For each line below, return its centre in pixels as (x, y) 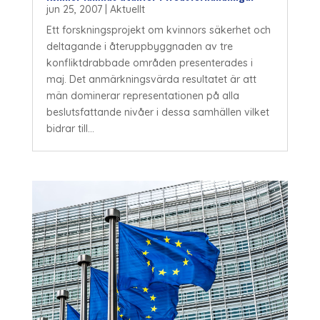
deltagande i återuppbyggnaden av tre (139, 47)
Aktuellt (127, 10)
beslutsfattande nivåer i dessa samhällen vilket (157, 112)
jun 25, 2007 (74, 10)
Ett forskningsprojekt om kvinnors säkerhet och (158, 30)
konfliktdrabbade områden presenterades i (149, 63)
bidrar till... (70, 129)
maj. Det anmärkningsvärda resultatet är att (151, 80)
